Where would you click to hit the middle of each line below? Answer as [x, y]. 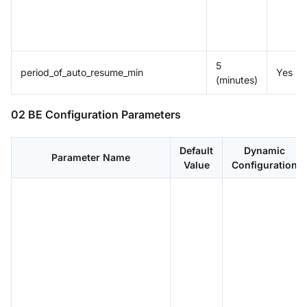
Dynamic [265, 151]
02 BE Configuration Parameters [96, 115]
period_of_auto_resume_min [82, 73]
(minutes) [237, 80]
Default [196, 151]
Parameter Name [91, 158]
